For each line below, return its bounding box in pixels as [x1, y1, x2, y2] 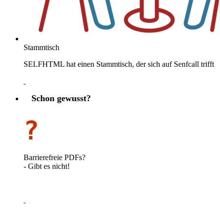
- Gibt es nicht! [24, 162, 70, 171]
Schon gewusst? [31, 93, 91, 103]
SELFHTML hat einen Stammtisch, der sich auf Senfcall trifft [24, 59, 214, 68]
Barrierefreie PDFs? [24, 153, 85, 162]
